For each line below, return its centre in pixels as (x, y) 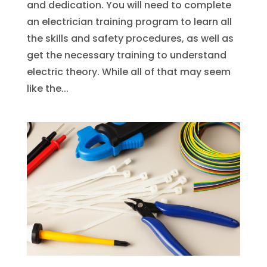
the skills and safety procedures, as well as (130, 38)
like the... (47, 89)
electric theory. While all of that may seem (128, 72)
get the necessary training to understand (126, 55)
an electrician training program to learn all (129, 22)
